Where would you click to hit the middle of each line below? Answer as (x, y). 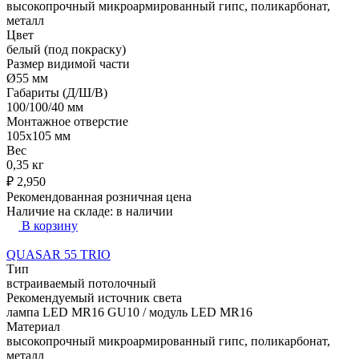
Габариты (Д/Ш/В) (57, 92)
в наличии (145, 211)
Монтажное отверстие (67, 121)
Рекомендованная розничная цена (99, 196)
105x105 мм (38, 135)
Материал (33, 326)
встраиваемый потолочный (81, 283)
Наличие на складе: (61, 211)
